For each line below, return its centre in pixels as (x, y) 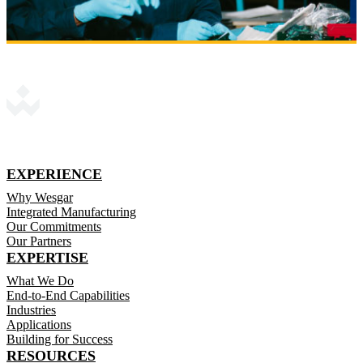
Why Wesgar (40, 198)
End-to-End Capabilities (68, 296)
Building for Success (60, 340)
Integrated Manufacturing (71, 212)
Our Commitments (54, 227)
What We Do (40, 281)
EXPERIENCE (54, 175)
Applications (39, 325)
